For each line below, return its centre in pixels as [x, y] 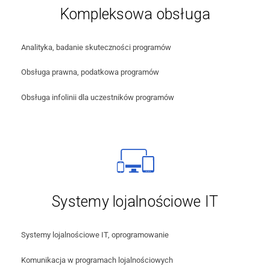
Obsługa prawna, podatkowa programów [90, 72]
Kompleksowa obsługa [135, 14]
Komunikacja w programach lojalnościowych [97, 260]
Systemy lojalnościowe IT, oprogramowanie [95, 235]
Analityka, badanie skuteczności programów [96, 47]
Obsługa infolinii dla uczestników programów [98, 97]
